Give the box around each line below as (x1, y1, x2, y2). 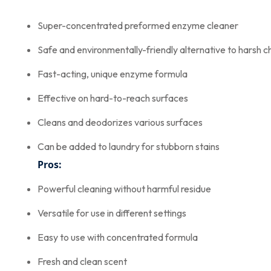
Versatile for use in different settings (38, 206, 186, 219)
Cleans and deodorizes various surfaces (38, 116, 203, 128)
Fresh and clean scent (38, 255, 127, 267)
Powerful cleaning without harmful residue (38, 182, 211, 195)
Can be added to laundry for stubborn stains (38, 140, 220, 152)
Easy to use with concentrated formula (38, 230, 198, 243)
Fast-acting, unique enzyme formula (38, 67, 188, 80)
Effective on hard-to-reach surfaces (38, 91, 188, 104)
